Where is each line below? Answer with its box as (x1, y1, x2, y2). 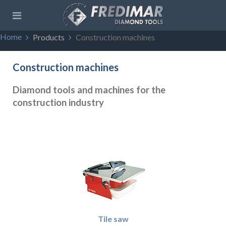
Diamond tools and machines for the (13, 84, 165, 95)
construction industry (13, 97, 104, 108)
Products (33, 32, 65, 42)
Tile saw (97, 214, 129, 223)
